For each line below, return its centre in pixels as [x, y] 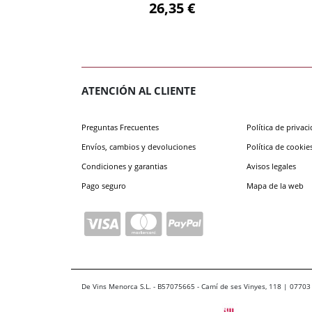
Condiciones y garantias [124, 166]
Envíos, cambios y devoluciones [139, 146]
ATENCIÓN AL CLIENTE [139, 91]
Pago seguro [104, 185]
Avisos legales [271, 166]
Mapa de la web [275, 185]
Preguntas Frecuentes [120, 127]
